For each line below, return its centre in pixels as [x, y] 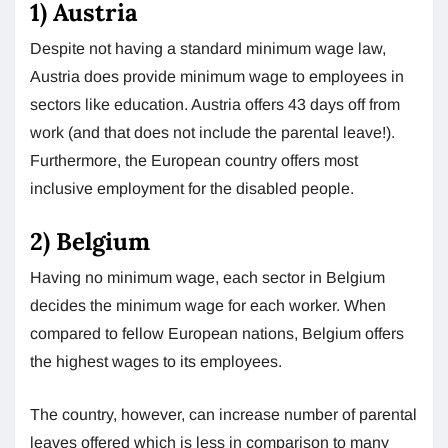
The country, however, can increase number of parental [223, 414]
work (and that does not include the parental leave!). [212, 132]
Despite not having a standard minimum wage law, [208, 48]
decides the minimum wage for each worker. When [208, 305]
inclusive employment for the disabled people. [192, 188]
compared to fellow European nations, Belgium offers [217, 333]
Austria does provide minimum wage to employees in [217, 76]
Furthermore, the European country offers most [194, 160]
